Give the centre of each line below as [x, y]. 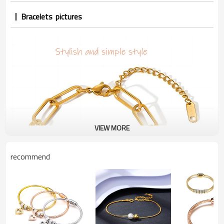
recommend [30, 156]
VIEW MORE [112, 128]
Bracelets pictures [52, 17]
